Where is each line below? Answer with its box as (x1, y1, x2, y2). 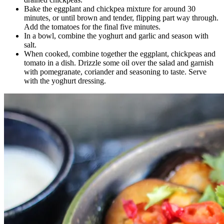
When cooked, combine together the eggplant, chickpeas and (24, 49, 215, 58)
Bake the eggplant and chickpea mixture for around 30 (24, 4, 195, 13)
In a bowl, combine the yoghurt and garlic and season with (24, 31, 208, 40)
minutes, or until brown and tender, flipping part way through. (24, 13, 218, 22)
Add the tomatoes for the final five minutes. (24, 22, 160, 31)
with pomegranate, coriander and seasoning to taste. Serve (24, 67, 206, 76)
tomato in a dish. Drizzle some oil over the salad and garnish (24, 58, 213, 67)
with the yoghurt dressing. (24, 76, 106, 85)
